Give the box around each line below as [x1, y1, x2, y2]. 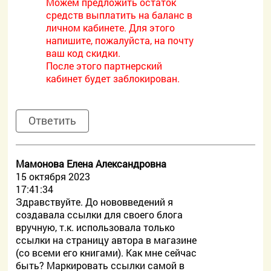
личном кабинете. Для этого [46, 21, 175, 34]
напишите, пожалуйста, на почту [46, 34, 194, 47]
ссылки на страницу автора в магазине [16, 233, 197, 246]
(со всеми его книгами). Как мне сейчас [16, 246, 197, 259]
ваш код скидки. [46, 47, 121, 59]
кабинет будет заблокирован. [46, 72, 180, 85]
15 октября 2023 [16, 170, 91, 183]
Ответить [28, 113, 77, 128]
